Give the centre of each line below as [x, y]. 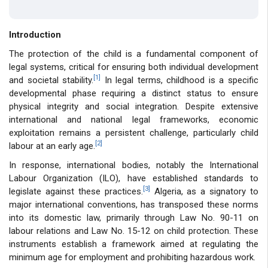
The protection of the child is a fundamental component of [134, 54]
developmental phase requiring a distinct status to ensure [134, 93]
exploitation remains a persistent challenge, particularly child [134, 133]
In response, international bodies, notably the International [134, 165]
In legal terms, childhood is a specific [180, 80]
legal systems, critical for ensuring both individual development [134, 67]
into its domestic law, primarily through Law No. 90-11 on [134, 217]
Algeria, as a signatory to [204, 191]
